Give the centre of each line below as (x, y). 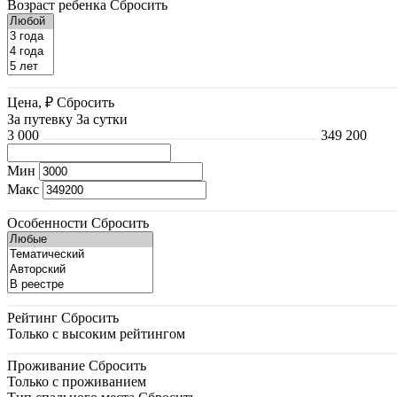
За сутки (102, 119)
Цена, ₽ (30, 102)
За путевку (40, 119)
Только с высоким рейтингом (96, 333)
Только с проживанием (77, 381)
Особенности (47, 222)
